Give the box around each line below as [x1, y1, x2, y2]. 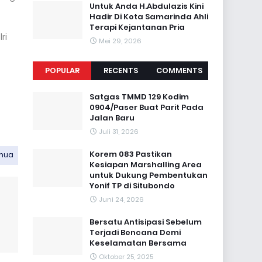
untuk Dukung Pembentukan [89, 170, 208, 181]
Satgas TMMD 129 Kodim [89, 91, 189, 102]
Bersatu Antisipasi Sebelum [89, 216, 202, 227]
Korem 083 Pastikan [89, 149, 172, 160]
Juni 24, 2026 [99, 195, 144, 204]
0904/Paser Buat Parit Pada [89, 102, 204, 113]
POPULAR [44, 65, 80, 76]
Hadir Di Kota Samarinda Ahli [89, 11, 208, 22]
